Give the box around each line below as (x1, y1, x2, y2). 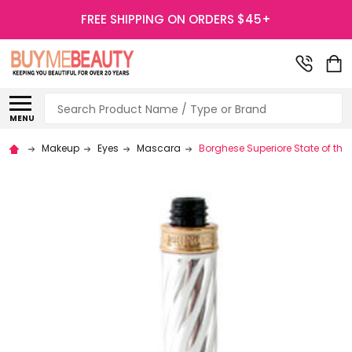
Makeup (42, 141, 79, 155)
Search (44, 93, 88, 111)
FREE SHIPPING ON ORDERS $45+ (81, 11, 271, 27)
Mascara (137, 141, 181, 155)
